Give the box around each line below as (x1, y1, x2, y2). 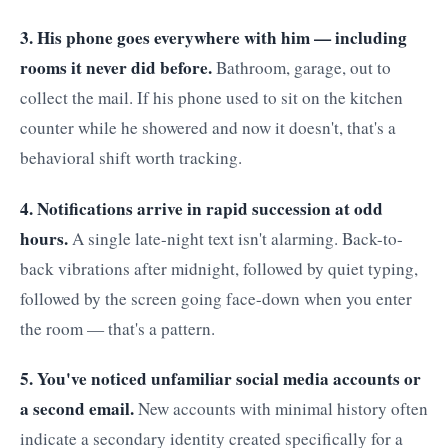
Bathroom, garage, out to (212, 55, 391, 79)
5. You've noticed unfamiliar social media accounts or (20, 366, 421, 392)
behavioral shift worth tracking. (20, 145, 242, 169)
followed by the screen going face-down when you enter (20, 286, 412, 310)
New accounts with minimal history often (134, 397, 428, 421)
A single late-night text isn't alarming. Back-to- (68, 226, 403, 250)
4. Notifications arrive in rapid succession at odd (20, 195, 383, 221)
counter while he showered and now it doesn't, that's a (20, 115, 396, 139)
